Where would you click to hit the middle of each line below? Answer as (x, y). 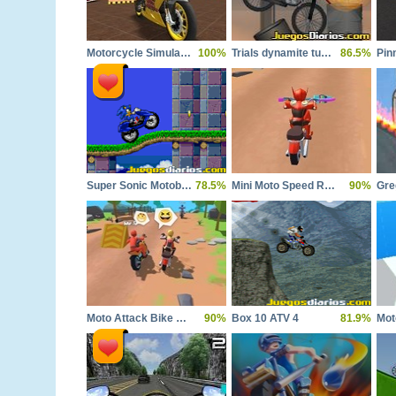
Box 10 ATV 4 (265, 318)
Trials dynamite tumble (326, 53)
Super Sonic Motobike (187, 185)
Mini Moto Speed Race (330, 185)
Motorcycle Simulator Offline (186, 53)
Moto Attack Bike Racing (181, 318)
